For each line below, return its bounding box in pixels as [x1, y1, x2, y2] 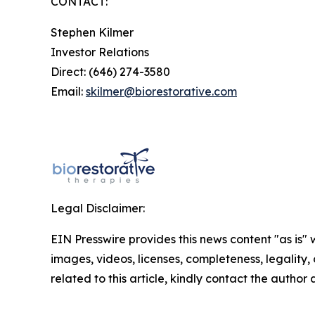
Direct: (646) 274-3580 [51, 64, 170, 79]
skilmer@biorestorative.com [86, 84, 237, 98]
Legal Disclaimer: [51, 200, 145, 215]
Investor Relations [51, 44, 149, 59]
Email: [51, 84, 86, 98]
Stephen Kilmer [51, 25, 134, 39]
